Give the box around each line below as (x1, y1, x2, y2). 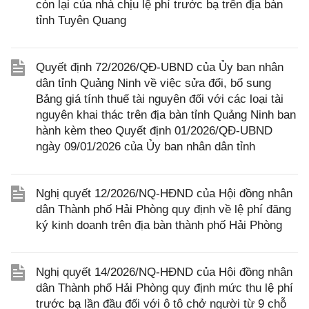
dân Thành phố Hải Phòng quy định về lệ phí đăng (36, 203, 291, 216)
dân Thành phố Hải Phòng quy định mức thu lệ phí (36, 281, 293, 295)
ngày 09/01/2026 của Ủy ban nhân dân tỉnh (36, 140, 255, 153)
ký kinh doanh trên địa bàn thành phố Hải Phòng (36, 219, 282, 232)
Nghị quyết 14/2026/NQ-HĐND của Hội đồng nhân (36, 266, 292, 279)
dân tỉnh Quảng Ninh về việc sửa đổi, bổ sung (36, 77, 271, 90)
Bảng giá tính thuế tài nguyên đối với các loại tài (36, 92, 283, 106)
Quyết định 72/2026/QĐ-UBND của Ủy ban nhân (36, 61, 283, 74)
